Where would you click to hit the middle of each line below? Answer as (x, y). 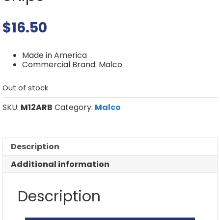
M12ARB (37, 107)
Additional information (60, 164)
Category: (75, 107)
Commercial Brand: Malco (72, 64)
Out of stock (25, 88)
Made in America (55, 55)
